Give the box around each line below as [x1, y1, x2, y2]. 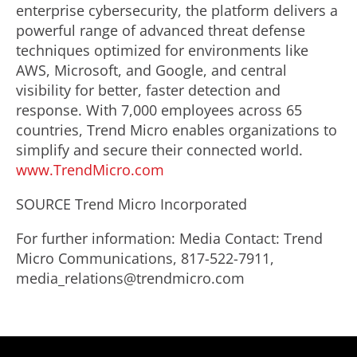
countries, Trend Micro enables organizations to [16, 120, 337, 139]
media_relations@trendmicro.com [16, 269, 245, 288]
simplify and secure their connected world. [16, 140, 303, 159]
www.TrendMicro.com [16, 160, 164, 179]
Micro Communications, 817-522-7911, [16, 249, 274, 268]
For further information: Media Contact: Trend [16, 229, 323, 248]
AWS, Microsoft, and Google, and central [16, 61, 287, 80]
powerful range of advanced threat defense [16, 21, 305, 40]
